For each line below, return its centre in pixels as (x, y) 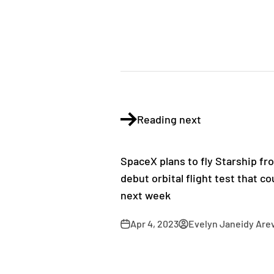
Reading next (169, 119)
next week (146, 195)
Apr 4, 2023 (154, 224)
